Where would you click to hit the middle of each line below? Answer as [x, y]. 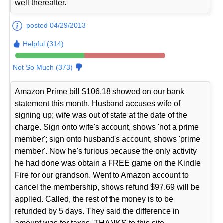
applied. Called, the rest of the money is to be [94, 199]
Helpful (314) [44, 44]
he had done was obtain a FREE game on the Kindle [108, 163]
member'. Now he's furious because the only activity [106, 151]
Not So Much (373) [43, 67]
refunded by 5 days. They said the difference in [97, 211]
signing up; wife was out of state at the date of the [101, 115]
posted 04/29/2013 [56, 25]
